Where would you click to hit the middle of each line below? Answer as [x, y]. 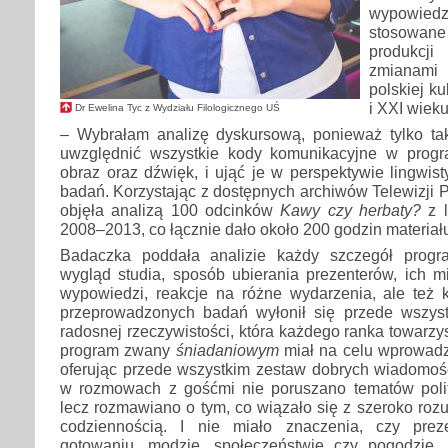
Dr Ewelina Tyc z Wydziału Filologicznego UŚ [177, 107]
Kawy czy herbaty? [351, 210]
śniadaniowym [224, 350]
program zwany [115, 350]
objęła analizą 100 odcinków [170, 210]
